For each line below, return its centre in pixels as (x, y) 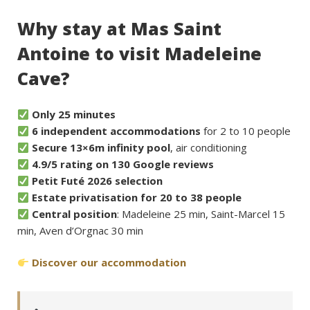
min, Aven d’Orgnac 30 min (80, 230)
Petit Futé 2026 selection (98, 181)
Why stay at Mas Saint (119, 28)
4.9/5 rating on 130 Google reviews (123, 164)
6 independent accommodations (117, 131)
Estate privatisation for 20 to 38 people (137, 197)
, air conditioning (209, 147)
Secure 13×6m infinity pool (101, 147)
